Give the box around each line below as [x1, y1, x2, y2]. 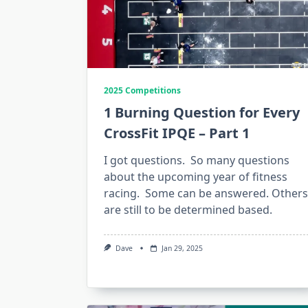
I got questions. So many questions [104, 153, 289, 168]
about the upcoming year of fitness [104, 169, 287, 184]
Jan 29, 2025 [161, 243, 203, 253]
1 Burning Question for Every [104, 103, 300, 122]
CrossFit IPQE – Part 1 [104, 124, 250, 142]
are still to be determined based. [104, 202, 272, 217]
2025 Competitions [104, 85, 181, 96]
